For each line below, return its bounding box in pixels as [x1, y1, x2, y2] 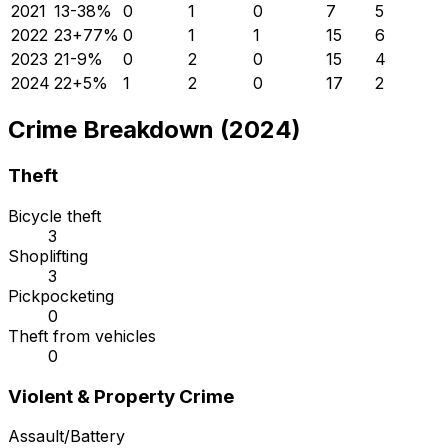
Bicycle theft [8, 206, 101, 227]
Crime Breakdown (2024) [8, 115, 301, 145]
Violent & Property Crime [8, 384, 234, 408]
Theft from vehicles [8, 326, 156, 347]
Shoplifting [8, 246, 88, 267]
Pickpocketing [8, 286, 114, 307]
